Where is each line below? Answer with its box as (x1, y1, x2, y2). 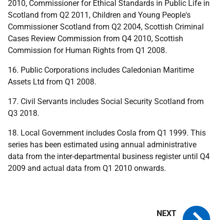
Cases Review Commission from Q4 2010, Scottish (8, 34, 183, 43)
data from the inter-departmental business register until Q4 (8, 152, 210, 161)
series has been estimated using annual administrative (8, 140, 196, 149)
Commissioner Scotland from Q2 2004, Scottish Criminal (8, 22, 204, 31)
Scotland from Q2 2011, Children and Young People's (8, 10, 191, 20)
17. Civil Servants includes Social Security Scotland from (8, 97, 204, 106)
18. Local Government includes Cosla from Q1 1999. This (8, 128, 206, 137)
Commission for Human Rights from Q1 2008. (8, 46, 167, 55)
